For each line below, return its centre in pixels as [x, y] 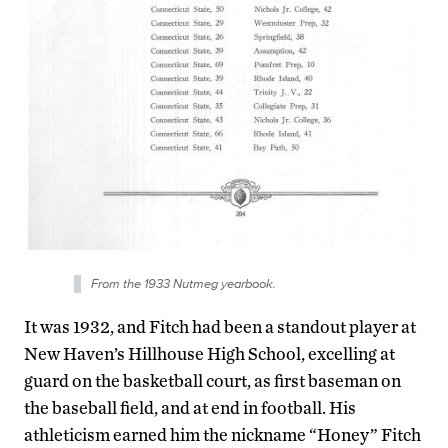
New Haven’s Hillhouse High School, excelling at [209, 354]
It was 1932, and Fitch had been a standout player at [220, 327]
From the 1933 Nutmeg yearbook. [183, 284]
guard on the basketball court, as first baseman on [212, 381]
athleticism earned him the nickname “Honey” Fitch [222, 435]
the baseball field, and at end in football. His [190, 408]
